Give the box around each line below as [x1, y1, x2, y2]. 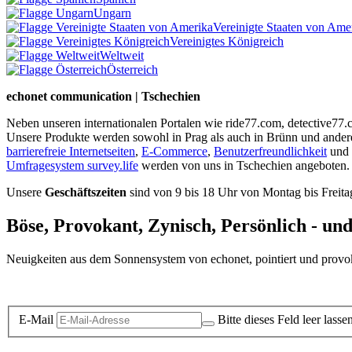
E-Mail [19, 312, 53, 326]
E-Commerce [141, 145, 207, 159]
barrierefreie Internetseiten [6, 145, 135, 159]
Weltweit [100, 49, 144, 63]
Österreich [107, 63, 158, 77]
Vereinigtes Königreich [170, 35, 284, 49]
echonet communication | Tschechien [6, 90, 200, 104]
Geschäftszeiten [45, 185, 126, 200]
